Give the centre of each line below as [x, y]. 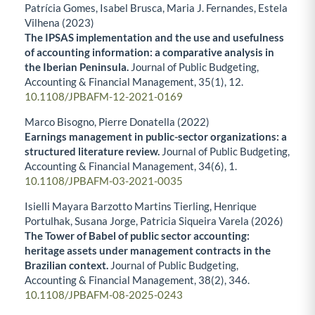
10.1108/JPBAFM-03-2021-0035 [104, 181]
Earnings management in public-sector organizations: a [156, 137]
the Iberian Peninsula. [78, 67]
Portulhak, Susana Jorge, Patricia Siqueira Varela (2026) [154, 221]
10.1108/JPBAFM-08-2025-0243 [104, 295]
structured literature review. [93, 152]
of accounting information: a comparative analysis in [149, 52]
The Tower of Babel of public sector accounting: [137, 236]
